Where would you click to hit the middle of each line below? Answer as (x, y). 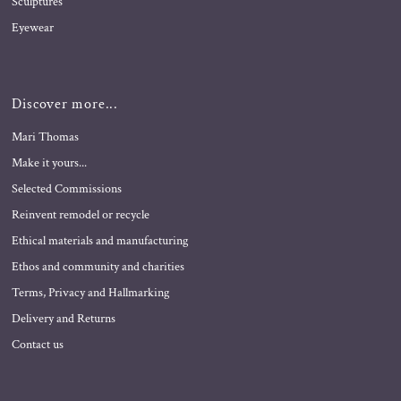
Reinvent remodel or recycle (81, 214)
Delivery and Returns (64, 318)
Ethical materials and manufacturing (100, 240)
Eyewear (33, 27)
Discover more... (65, 103)
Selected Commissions (67, 188)
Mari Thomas (46, 137)
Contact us (38, 344)
